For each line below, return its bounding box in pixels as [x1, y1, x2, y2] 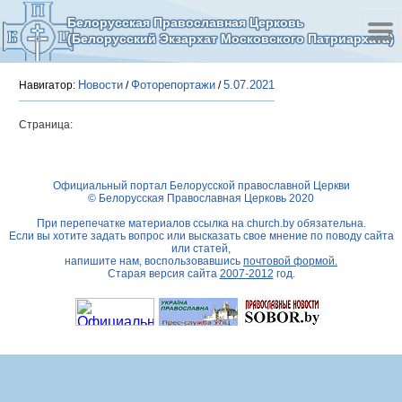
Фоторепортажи [131, 78, 215, 92]
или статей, [171, 242, 231, 255]
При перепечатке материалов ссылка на [36, 217, 247, 230]
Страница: [19, 118, 73, 131]
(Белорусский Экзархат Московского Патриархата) [67, 31, 394, 46]
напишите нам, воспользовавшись [65, 255, 243, 267]
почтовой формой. [243, 255, 337, 267]
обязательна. [293, 217, 366, 230]
